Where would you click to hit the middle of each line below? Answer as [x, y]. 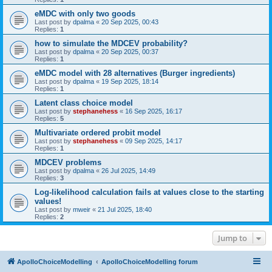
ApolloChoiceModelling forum [150, 261]
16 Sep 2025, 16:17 [154, 111]
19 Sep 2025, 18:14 [130, 81]
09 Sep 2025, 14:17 [154, 141]
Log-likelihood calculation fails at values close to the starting [149, 192]
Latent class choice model [84, 103]
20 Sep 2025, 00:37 [130, 51]
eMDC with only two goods [85, 13]
